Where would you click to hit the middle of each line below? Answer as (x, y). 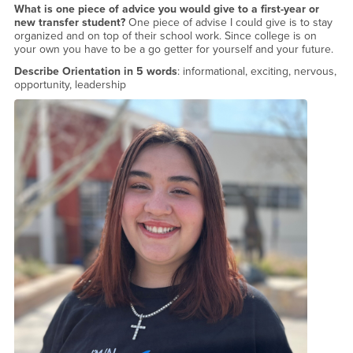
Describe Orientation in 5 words (95, 71)
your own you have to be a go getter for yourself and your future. (173, 50)
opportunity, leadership (70, 84)
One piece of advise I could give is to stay (230, 23)
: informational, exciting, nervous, (256, 71)
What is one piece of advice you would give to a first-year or (166, 9)
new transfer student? (71, 23)
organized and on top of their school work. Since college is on (165, 36)
